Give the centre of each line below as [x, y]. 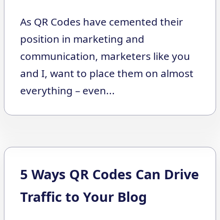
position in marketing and [82, 39]
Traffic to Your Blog [83, 197]
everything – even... [68, 91]
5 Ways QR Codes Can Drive [110, 174]
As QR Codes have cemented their [102, 22]
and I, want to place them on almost [107, 73]
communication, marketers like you [105, 56]
